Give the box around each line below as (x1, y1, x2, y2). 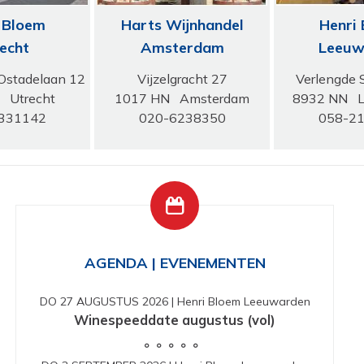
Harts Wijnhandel (120, 15, 244, 34)
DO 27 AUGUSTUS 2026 (39, 293, 168, 309)
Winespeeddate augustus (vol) (74, 311, 275, 328)
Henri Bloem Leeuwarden (176, 293, 310, 309)
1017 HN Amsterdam (115, 89, 249, 106)
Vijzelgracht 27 (136, 70, 227, 87)
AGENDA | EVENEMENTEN (84, 253, 266, 272)
